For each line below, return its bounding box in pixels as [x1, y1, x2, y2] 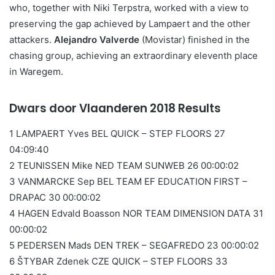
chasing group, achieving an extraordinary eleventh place [9, 49, 258, 61]
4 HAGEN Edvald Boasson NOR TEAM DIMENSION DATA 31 [9, 207, 263, 220]
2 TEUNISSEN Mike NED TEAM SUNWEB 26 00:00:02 [9, 160, 239, 172]
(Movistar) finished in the [139, 33, 250, 45]
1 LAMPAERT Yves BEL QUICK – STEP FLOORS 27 [9, 128, 225, 140]
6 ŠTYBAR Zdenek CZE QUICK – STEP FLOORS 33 [9, 255, 228, 268]
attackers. [9, 33, 54, 45]
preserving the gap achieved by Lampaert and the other [9, 17, 250, 29]
